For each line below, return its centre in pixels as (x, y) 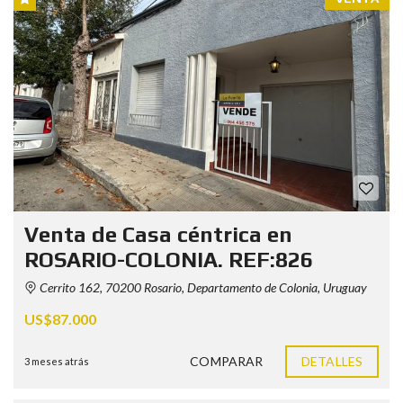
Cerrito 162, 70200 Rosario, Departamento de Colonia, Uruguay (202, 287)
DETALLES (332, 361)
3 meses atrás (57, 361)
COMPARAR (227, 361)
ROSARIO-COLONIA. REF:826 (169, 259)
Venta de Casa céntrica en (158, 234)
